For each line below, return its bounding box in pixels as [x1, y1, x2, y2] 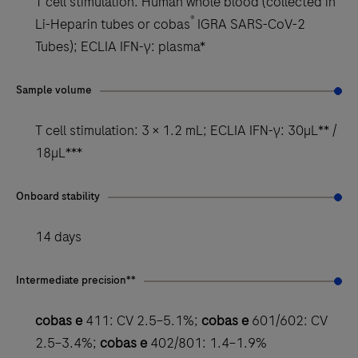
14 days [35, 226, 82, 246]
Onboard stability [16, 188, 100, 204]
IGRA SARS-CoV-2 [194, 14, 305, 34]
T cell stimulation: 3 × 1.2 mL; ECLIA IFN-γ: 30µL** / [35, 120, 336, 140]
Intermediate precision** [16, 272, 136, 288]
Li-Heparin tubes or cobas [35, 14, 190, 34]
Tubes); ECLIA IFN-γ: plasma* [35, 36, 205, 56]
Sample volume [16, 82, 92, 97]
